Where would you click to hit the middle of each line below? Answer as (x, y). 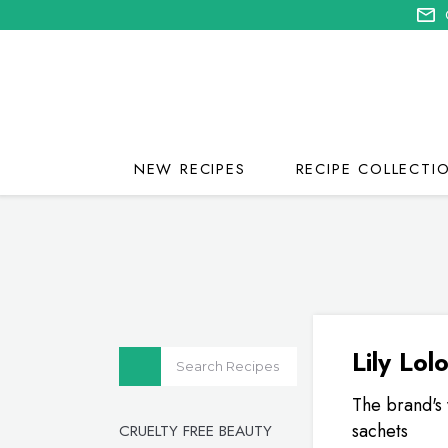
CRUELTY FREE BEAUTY (195, 430)
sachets (380, 431)
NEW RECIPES (189, 169)
